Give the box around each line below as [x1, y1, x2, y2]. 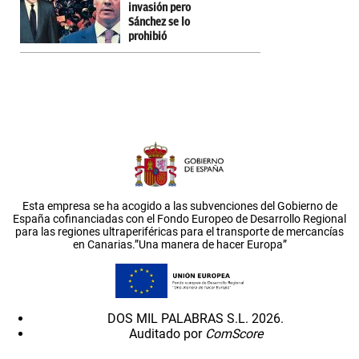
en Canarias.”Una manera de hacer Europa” [72, 237, 287, 251]
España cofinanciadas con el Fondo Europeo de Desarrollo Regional [13, 212, 346, 225]
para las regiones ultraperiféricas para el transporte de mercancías [15, 224, 344, 238]
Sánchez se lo [128, 15, 190, 28]
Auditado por [128, 326, 205, 342]
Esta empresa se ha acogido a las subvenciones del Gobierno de [22, 199, 337, 212]
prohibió [128, 30, 167, 42]
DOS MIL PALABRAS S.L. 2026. [107, 311, 284, 327]
